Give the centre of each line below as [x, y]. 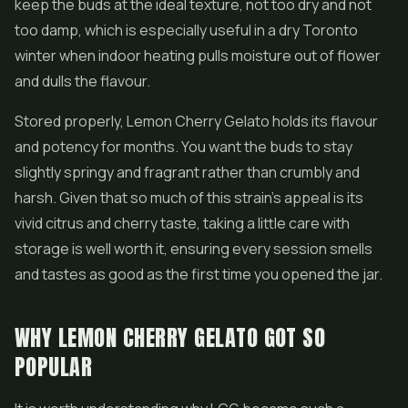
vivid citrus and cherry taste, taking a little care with [182, 223]
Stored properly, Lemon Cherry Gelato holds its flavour [196, 121]
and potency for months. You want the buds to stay [184, 147]
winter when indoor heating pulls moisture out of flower [198, 56]
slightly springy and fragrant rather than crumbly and [187, 172]
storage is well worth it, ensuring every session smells [194, 249]
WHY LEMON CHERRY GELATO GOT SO [170, 338]
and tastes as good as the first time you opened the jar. [199, 274]
